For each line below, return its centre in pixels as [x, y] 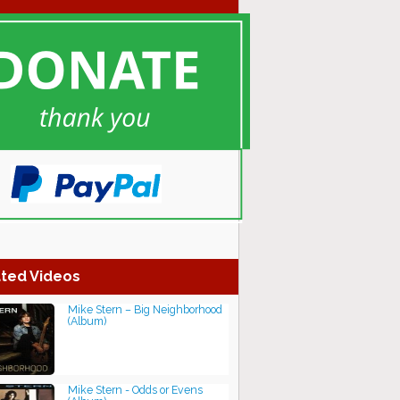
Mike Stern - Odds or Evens [135, 390]
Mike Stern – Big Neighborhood [145, 309]
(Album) [87, 321]
